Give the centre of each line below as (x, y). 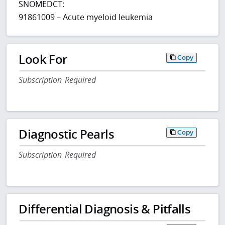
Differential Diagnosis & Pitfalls (105, 209)
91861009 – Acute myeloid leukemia (86, 17)
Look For (43, 59)
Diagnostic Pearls (67, 134)
